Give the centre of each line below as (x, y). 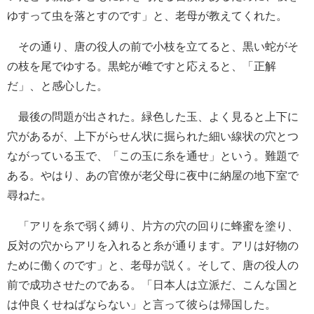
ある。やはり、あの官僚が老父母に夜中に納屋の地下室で (153, 176)
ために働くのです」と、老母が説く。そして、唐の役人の (153, 266)
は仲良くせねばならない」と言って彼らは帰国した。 (142, 305)
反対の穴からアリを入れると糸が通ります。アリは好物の (153, 246)
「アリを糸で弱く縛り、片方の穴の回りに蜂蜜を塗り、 (153, 226)
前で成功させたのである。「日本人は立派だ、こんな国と (153, 285)
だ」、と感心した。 (57, 86)
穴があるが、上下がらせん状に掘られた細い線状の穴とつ (153, 137)
